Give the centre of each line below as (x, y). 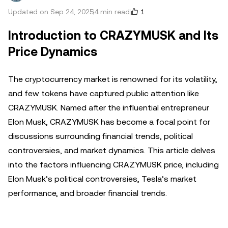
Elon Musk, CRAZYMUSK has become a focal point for (109, 122)
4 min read (112, 12)
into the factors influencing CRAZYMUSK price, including (113, 165)
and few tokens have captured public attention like (104, 93)
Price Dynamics (53, 52)
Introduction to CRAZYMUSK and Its (113, 36)
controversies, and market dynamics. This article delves (112, 150)
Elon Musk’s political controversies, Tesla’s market (102, 179)
